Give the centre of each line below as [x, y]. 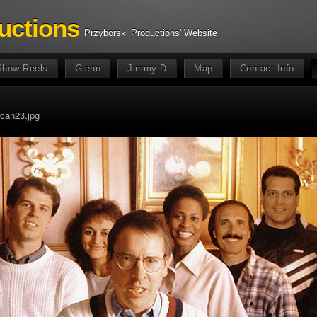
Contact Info [267, 68]
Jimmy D [148, 68]
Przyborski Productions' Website [150, 33]
